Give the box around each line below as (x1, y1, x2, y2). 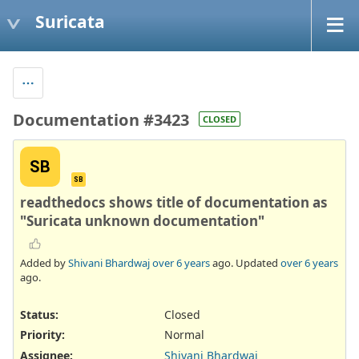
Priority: (20, 327, 65, 343)
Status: (20, 307, 58, 323)
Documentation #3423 (13, 108, 189, 131)
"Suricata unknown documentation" (20, 211, 264, 230)
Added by (20, 256, 68, 271)
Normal (164, 327, 204, 343)
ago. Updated (210, 256, 280, 271)
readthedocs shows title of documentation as (20, 192, 328, 212)
